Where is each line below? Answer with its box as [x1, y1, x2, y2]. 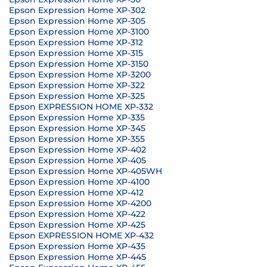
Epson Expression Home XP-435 [9, 241, 145, 252]
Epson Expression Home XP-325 [9, 91, 145, 101]
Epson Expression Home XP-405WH [9, 166, 162, 176]
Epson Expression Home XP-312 [9, 37, 143, 48]
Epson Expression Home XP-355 [9, 133, 145, 144]
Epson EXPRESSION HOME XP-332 [9, 101, 153, 112]
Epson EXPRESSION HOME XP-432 [9, 230, 154, 241]
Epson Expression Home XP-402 [9, 144, 146, 155]
